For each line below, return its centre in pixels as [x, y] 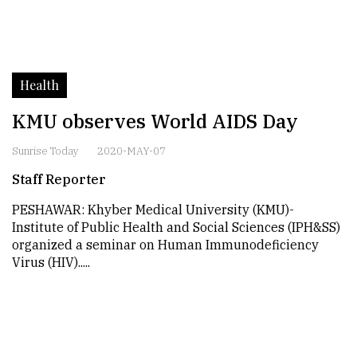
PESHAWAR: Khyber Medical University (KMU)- [153, 210]
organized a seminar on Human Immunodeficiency [165, 245]
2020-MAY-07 [131, 151]
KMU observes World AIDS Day [155, 121]
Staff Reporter [59, 179]
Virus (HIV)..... [51, 262]
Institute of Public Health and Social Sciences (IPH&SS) [176, 227]
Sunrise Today [45, 151]
